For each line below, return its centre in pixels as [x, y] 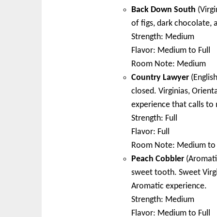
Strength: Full [154, 118]
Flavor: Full [150, 132]
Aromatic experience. [169, 186]
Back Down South [163, 10]
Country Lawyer [160, 77]
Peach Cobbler [158, 159]
